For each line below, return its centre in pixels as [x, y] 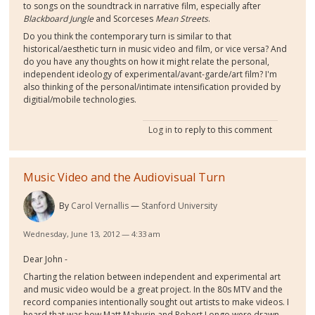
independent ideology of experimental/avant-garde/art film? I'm [150, 74]
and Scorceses [125, 18]
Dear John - [46, 259]
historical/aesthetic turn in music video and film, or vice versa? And [155, 49]
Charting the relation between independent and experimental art [152, 277]
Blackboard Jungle [59, 18]
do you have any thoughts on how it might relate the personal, [147, 62]
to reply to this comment [222, 130]
